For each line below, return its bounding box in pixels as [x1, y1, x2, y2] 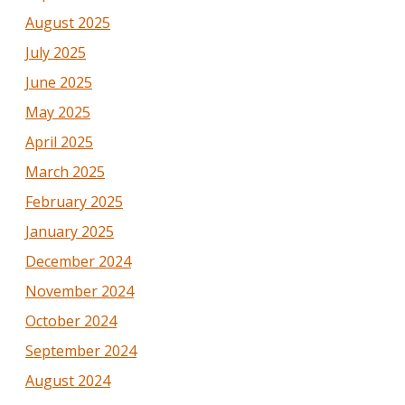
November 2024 [25, 280, 134, 301]
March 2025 [25, 161, 105, 182]
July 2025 [25, 42, 86, 62]
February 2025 [25, 191, 123, 212]
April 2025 [25, 131, 93, 152]
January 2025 [25, 221, 114, 241]
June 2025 [25, 71, 92, 92]
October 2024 [25, 310, 117, 331]
